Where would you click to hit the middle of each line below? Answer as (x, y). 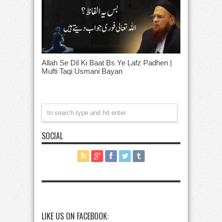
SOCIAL (52, 136)
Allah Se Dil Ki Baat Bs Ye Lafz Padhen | (107, 62)
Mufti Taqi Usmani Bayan (82, 71)
